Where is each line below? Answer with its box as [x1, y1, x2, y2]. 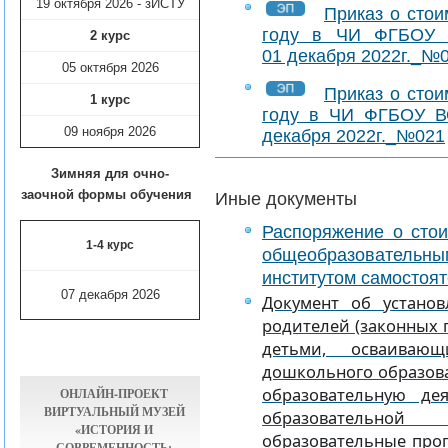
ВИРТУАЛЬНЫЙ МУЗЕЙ [43, 402, 185, 421]
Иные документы [215, 189, 357, 209]
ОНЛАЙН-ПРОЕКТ [60, 384, 168, 403]
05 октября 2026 [61, 60, 159, 76]
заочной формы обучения [20, 187, 196, 203]
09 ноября [64, 124, 128, 140]
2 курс [90, 28, 130, 44]
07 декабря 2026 [60, 287, 160, 303]
